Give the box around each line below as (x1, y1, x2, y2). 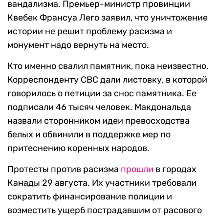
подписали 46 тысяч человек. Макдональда (7, 102, 191, 113)
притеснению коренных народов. (7, 143, 150, 154)
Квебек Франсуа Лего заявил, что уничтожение (7, 12, 208, 23)
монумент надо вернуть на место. (7, 40, 149, 51)
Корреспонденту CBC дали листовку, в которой (7, 74, 207, 86)
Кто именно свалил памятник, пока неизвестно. (7, 61, 209, 72)
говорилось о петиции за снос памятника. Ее (7, 88, 197, 99)
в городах (153, 164, 197, 175)
